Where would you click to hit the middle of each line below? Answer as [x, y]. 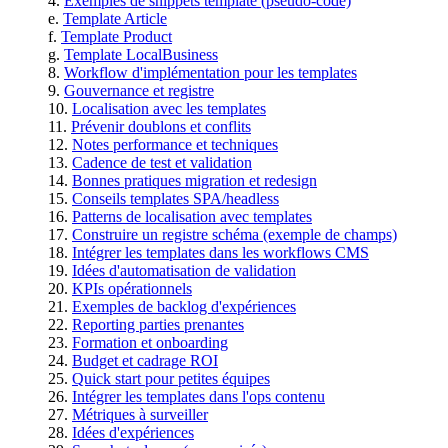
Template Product [116, 36]
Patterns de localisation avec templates [192, 216]
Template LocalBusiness [141, 54]
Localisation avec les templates [169, 108]
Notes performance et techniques [175, 144]
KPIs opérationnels [132, 288]
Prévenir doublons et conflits [161, 126]
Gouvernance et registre [139, 90]
